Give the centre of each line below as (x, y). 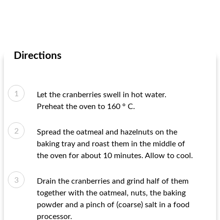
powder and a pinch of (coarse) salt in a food (113, 205)
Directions (38, 56)
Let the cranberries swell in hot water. (102, 95)
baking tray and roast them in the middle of (111, 144)
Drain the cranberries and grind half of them (113, 181)
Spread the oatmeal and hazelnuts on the (107, 132)
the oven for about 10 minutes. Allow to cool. (115, 156)
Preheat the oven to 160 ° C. (86, 107)
